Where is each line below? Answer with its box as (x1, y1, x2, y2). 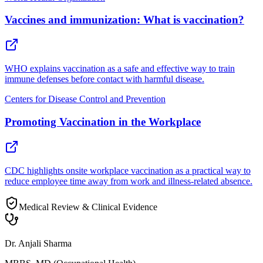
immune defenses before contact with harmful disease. (5, 74, 204, 85)
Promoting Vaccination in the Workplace (5, 115, 201, 128)
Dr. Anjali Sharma (5, 238, 72, 248)
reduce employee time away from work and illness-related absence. (5, 176, 252, 186)
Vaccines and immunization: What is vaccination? (5, 14, 244, 26)
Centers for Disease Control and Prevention (5, 94, 166, 104)
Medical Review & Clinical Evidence (19, 201, 157, 212)
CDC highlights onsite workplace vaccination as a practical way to (5, 165, 251, 176)
